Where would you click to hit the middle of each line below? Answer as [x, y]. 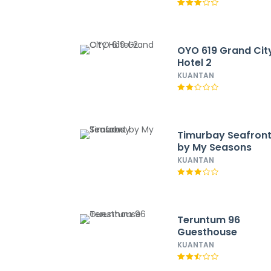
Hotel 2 [195, 63]
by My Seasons [215, 147]
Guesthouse [207, 232]
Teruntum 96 [209, 220]
